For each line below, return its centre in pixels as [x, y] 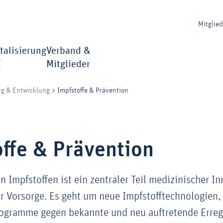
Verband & [68, 51]
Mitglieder [68, 64]
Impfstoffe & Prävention [93, 91]
